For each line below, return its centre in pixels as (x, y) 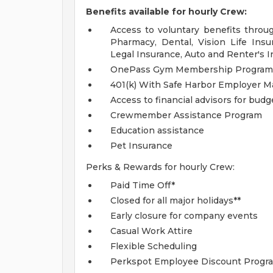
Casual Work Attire (151, 231)
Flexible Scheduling (154, 246)
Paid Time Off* (143, 185)
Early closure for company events (184, 216)
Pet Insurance (141, 146)
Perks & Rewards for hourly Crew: (160, 167)
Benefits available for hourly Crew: (166, 12)
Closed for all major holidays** (175, 200)
